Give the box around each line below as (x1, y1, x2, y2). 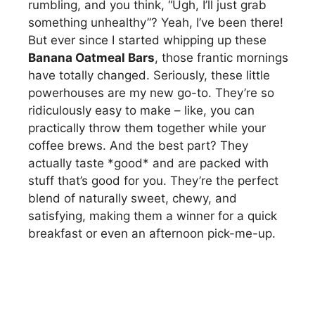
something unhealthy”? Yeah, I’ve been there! (28, 15, 283, 30)
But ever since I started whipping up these (28, 32, 266, 47)
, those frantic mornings (155, 50, 288, 65)
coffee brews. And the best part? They (28, 138, 248, 153)
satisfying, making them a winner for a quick (28, 208, 277, 223)
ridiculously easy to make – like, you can (28, 103, 255, 117)
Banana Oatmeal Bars (28, 50, 155, 65)
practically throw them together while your (28, 120, 266, 135)
